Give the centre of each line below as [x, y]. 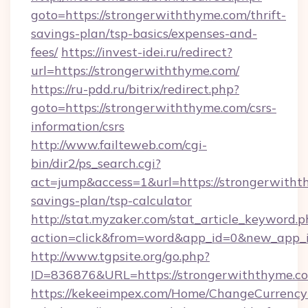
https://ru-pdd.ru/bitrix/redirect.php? [135, 89]
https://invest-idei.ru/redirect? [147, 52]
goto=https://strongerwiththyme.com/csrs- [154, 108]
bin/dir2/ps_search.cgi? [96, 163]
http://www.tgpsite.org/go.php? [120, 256]
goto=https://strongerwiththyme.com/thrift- [158, 15]
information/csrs [78, 126]
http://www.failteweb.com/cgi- [119, 145]
